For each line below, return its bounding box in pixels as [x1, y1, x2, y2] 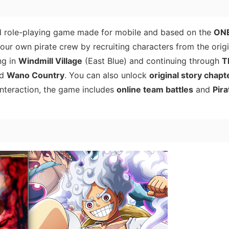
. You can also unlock [64, 70, 149, 81]
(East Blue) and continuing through [82, 56, 222, 66]
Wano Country [7, 70, 64, 81]
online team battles [117, 84, 193, 95]
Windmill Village [18, 56, 82, 66]
